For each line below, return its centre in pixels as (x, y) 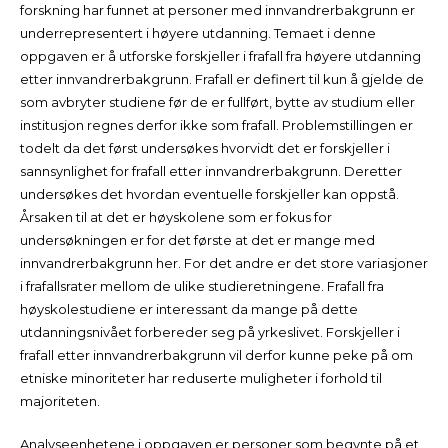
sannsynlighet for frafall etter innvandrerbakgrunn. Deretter (211, 171)
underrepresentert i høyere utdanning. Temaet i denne (198, 33)
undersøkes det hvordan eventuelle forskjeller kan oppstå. (209, 194)
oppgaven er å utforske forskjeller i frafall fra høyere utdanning (220, 56)
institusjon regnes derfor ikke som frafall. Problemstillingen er (216, 125)
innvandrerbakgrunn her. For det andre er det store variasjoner (224, 263)
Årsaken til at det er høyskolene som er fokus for (176, 217)
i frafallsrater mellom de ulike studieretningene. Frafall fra (202, 286)
